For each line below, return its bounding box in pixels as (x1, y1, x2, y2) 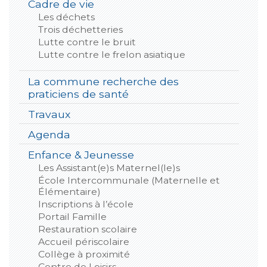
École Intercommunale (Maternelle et (38, 174, 220, 186)
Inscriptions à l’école (38, 198, 133, 210)
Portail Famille (38, 210, 107, 222)
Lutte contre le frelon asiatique (38, 48, 185, 60)
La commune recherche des (27, 74, 179, 88)
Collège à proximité (38, 248, 130, 260)
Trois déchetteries (38, 23, 123, 35)
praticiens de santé (27, 87, 129, 100)
